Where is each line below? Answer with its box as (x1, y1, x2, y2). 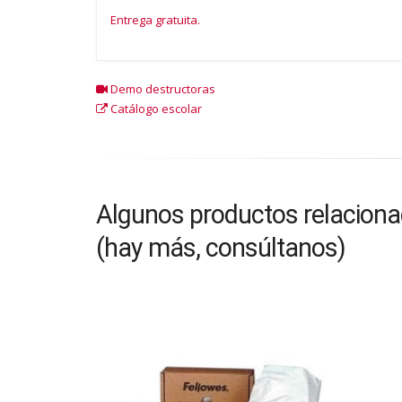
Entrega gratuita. (110, 11, 200, 28)
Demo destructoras (108, 81, 215, 97)
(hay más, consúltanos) (96, 232, 345, 263)
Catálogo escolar (108, 100, 202, 117)
